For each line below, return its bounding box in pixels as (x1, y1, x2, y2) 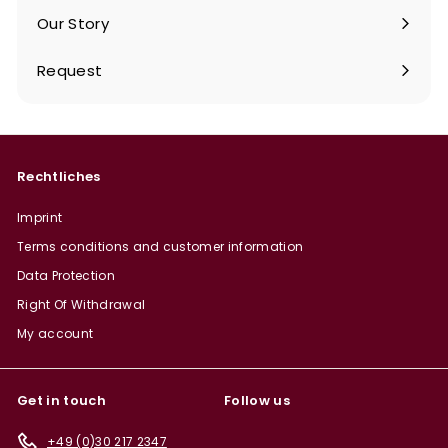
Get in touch (17, 391, 106, 411)
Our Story (37, 13, 109, 35)
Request (37, 60, 103, 82)
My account (17, 325, 94, 343)
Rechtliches (17, 167, 101, 187)
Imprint (17, 209, 63, 227)
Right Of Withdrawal (17, 296, 146, 314)
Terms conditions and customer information (17, 238, 304, 256)
